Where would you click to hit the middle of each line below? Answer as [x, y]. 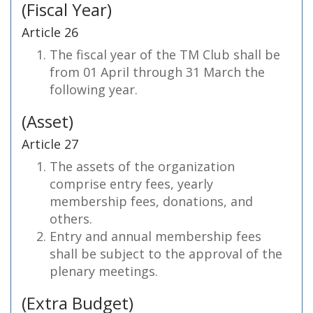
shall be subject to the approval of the [166, 254]
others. [71, 219]
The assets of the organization [142, 166]
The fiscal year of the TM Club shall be [165, 54]
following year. [94, 89]
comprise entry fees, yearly [131, 184]
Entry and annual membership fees [155, 236]
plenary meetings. [104, 271]
